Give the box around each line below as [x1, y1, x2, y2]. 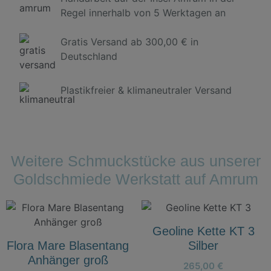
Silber [188, 239, 218, 253]
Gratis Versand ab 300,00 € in [60, 36, 198, 48]
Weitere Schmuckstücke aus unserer [10, 152, 261, 170]
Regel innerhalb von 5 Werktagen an [60, 6, 226, 19]
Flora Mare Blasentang [7, 239, 129, 253]
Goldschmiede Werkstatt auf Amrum [13, 171, 258, 188]
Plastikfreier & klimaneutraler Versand [60, 83, 232, 96]
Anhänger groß [27, 253, 108, 267]
